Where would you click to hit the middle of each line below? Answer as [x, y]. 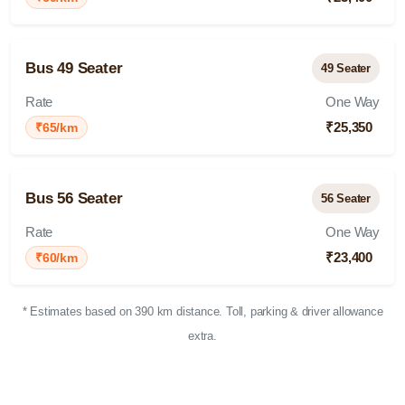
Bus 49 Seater [74, 68]
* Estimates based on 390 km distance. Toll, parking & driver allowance [202, 311]
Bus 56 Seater [74, 198]
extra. [202, 336]
